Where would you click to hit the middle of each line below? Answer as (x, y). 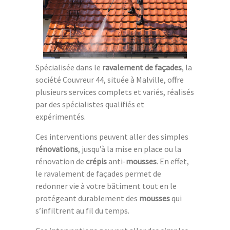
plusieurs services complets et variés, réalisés (115, 92)
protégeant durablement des (87, 198)
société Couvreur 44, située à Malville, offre (110, 80)
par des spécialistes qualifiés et (90, 104)
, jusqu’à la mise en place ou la (130, 149)
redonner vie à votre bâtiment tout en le (106, 186)
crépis (96, 161)
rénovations (57, 149)
